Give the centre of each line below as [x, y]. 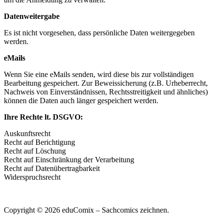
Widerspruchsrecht [32, 177]
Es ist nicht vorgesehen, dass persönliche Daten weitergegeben [99, 32]
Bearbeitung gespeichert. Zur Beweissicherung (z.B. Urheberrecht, [106, 83]
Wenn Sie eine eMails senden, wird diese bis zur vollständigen [99, 74]
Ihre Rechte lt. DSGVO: [43, 117]
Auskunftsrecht [27, 133]
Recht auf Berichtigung [39, 142]
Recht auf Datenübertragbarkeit [52, 168]
